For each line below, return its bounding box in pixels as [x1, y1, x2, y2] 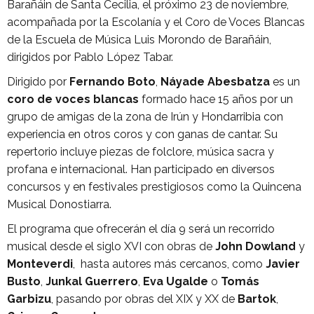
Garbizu [7, 292, 51, 306]
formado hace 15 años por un [139, 93, 293, 106]
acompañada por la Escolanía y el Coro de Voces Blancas [7, 15, 305, 29]
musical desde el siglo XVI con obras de [7, 240, 215, 253]
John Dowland [215, 240, 296, 253]
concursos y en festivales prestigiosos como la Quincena [7, 180, 301, 193]
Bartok [238, 292, 276, 306]
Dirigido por [7, 75, 69, 88]
